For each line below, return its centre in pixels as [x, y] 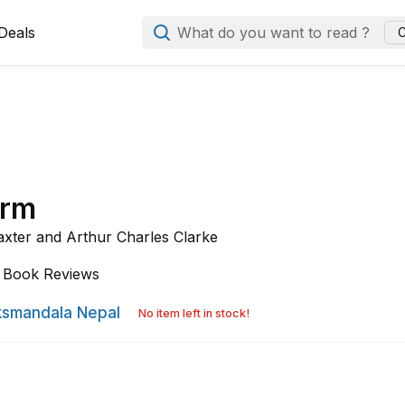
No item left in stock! [194, 313]
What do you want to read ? [274, 32]
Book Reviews [52, 274]
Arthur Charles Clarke [142, 237]
